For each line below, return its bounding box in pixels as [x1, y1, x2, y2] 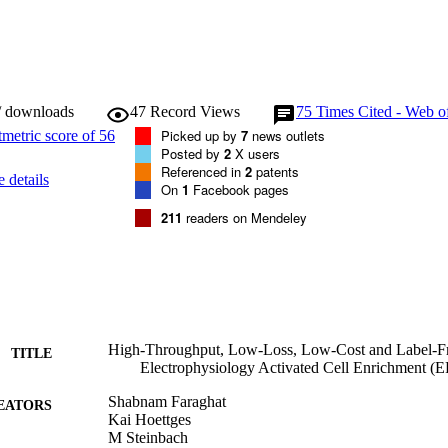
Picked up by [161, 126, 241, 146]
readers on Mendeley [182, 208, 307, 228]
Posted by [161, 144, 224, 164]
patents [252, 162, 299, 182]
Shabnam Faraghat [108, 393, 226, 411]
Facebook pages [189, 180, 289, 200]
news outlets [248, 126, 325, 146]
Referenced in [161, 162, 245, 182]
